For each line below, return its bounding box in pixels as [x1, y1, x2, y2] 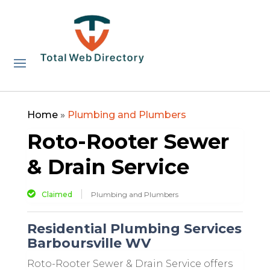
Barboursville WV [27, 234, 151, 251]
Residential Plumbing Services [27, 220, 242, 237]
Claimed [41, 189, 72, 199]
